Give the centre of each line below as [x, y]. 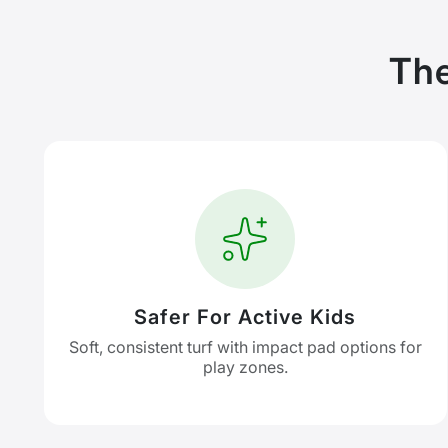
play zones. [245, 367]
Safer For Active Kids [245, 317]
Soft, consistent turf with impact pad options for [245, 347]
